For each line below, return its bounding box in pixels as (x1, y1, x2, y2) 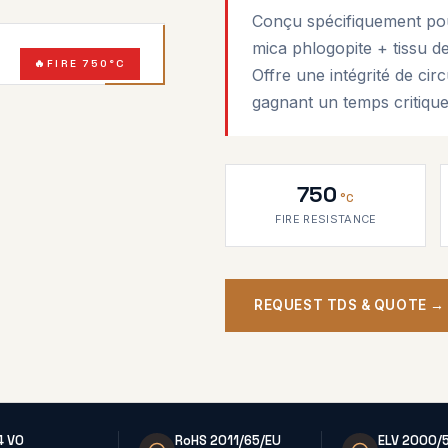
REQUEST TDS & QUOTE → (254, 297, 445, 313)
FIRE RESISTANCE (274, 212, 377, 226)
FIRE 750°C (47, 57, 127, 70)
